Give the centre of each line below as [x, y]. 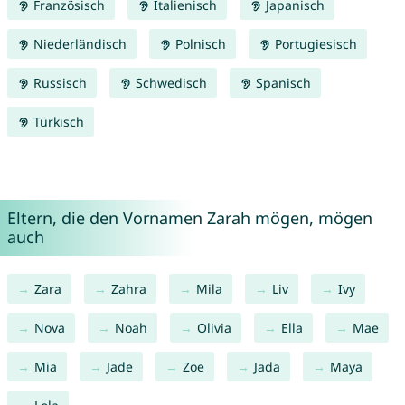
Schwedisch [169, 83]
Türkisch [57, 122]
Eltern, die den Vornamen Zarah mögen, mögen [189, 218]
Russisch [58, 83]
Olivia [214, 328]
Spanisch [281, 83]
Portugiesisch [314, 44]
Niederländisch [78, 44]
